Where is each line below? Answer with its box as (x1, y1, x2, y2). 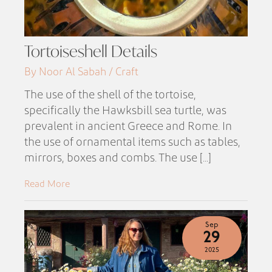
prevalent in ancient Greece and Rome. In (24, 120, 233, 132)
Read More (24, 179, 70, 189)
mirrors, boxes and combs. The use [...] (24, 152, 212, 164)
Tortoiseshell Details (24, 41, 158, 62)
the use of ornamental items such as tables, (24, 136, 241, 148)
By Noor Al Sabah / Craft (24, 67, 139, 78)
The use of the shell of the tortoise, (24, 89, 197, 101)
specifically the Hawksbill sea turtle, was (24, 104, 227, 117)
